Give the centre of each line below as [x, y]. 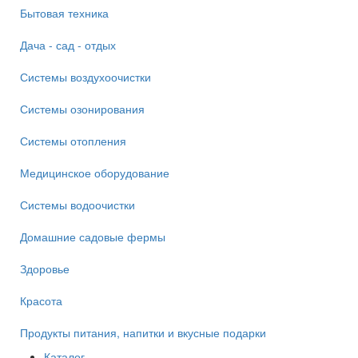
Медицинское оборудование [95, 173]
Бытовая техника [64, 13]
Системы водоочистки [78, 205]
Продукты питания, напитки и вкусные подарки [143, 332]
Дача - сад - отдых [68, 45]
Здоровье [45, 268]
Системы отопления [73, 141]
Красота [41, 300]
